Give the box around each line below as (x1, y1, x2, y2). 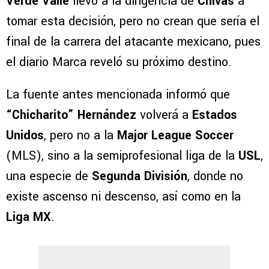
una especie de (6, 168, 88, 186)
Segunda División (88, 168, 187, 186)
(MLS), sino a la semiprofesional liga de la (6, 147, 235, 165)
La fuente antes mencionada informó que (6, 86, 230, 104)
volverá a (136, 106, 192, 124)
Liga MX (6, 208, 51, 226)
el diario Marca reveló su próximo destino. (6, 53, 232, 71)
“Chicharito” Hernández (6, 106, 136, 124)
